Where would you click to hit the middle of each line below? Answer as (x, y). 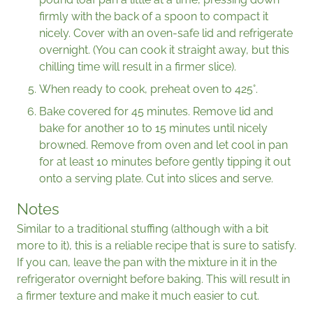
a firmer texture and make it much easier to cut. (138, 296)
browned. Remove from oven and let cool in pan (163, 145)
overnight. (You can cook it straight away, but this (164, 50)
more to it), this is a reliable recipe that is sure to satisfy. (156, 246)
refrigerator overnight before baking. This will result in (153, 279)
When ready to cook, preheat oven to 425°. (148, 89)
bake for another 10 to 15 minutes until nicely (153, 129)
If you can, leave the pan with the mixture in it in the (147, 263)
